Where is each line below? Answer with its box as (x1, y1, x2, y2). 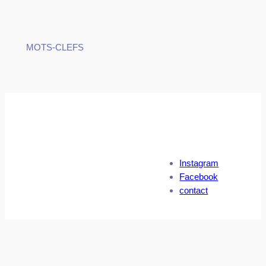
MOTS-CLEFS (26, 42, 84, 52)
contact (179, 185, 208, 196)
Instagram (179, 158, 219, 169)
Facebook (179, 172, 218, 182)
